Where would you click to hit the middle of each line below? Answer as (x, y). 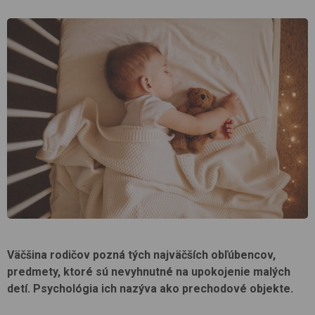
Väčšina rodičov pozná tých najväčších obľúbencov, (141, 255)
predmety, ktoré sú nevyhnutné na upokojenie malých (149, 272)
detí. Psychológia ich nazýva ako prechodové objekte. (150, 289)
